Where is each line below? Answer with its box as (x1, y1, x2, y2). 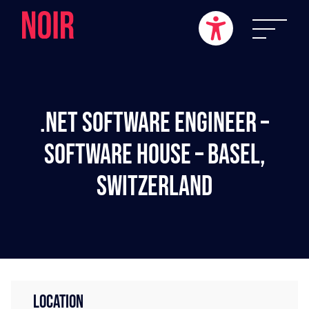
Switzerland (97, 170, 212, 203)
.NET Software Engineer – (40, 107, 269, 140)
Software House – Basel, (43, 139, 266, 172)
